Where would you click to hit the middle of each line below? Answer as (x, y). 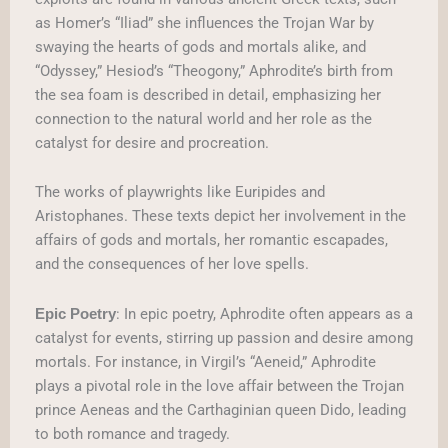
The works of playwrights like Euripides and (180, 192)
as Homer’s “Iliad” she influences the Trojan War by (204, 22)
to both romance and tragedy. (132, 433)
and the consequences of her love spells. (172, 264)
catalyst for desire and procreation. (152, 142)
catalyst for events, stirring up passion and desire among (224, 337)
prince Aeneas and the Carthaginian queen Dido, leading (220, 409)
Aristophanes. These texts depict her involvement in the (220, 216)
